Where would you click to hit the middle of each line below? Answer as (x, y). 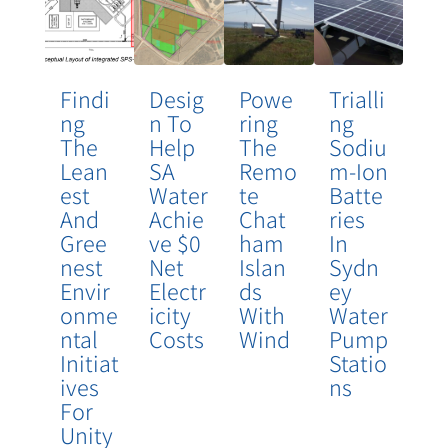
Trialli (356, 99)
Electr (178, 291)
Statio (357, 363)
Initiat (89, 363)
